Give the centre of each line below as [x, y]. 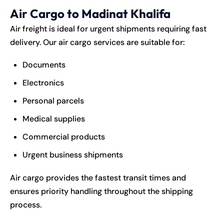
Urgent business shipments [73, 154]
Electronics [43, 82]
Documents [44, 64]
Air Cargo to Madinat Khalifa [90, 13]
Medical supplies [54, 118]
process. [26, 204]
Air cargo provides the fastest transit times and [98, 177]
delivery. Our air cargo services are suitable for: [97, 42]
